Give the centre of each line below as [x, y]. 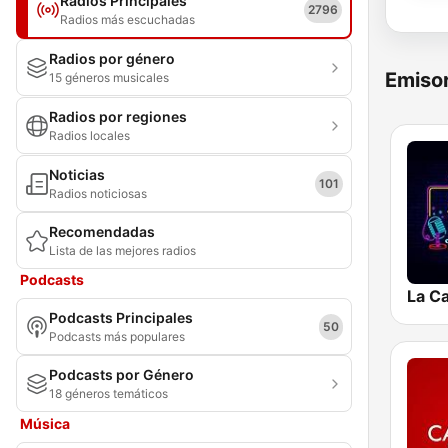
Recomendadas [102, 231]
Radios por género [112, 58]
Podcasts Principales [121, 317]
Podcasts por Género [121, 374]
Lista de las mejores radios [122, 250]
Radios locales [89, 135]
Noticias [77, 174]
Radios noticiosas [98, 193]
